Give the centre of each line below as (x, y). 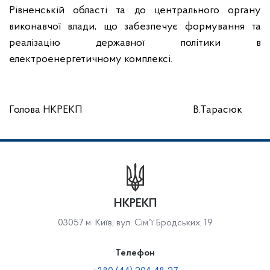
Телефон (135, 253)
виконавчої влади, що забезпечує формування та (135, 27)
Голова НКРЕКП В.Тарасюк (126, 110)
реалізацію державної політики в (135, 43)
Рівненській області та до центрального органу (135, 11)
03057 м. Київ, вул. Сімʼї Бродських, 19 (135, 223)
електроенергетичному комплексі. (91, 59)
